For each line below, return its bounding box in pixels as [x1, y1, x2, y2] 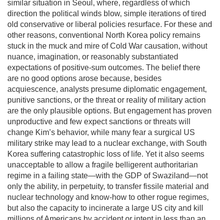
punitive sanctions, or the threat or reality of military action [7, 95, 206, 104]
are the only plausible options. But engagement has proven [7, 106, 212, 115]
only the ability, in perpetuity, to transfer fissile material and [7, 182, 209, 191]
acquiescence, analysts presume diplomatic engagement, [7, 84, 207, 93]
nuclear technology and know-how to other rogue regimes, [7, 192, 209, 201]
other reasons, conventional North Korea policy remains [7, 30, 200, 39]
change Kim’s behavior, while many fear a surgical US [7, 128, 195, 137]
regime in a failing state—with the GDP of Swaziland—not [7, 171, 208, 180]
